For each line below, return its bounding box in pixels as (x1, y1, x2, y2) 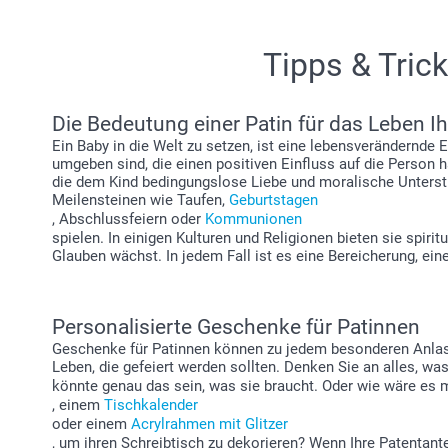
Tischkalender (104, 396, 198, 414)
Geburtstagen (229, 191, 318, 209)
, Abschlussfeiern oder (52, 210, 205, 228)
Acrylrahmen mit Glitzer (131, 415, 288, 433)
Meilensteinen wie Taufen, (52, 191, 229, 209)
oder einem (52, 415, 131, 433)
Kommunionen (205, 210, 302, 228)
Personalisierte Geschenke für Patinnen (52, 315, 420, 339)
